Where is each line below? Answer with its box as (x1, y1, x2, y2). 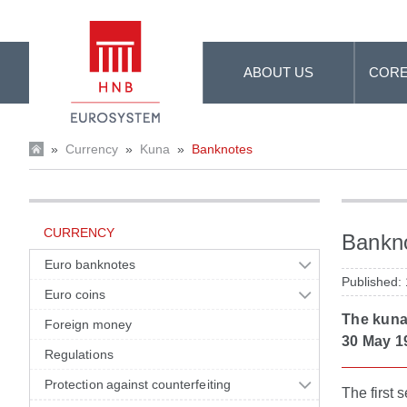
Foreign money (45, 317, 133, 332)
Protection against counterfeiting (45, 377, 231, 392)
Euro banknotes (45, 257, 136, 272)
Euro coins (45, 287, 105, 302)
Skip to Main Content (6, 9, 141, 25)
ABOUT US (243, 65, 314, 80)
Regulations (45, 347, 114, 362)
